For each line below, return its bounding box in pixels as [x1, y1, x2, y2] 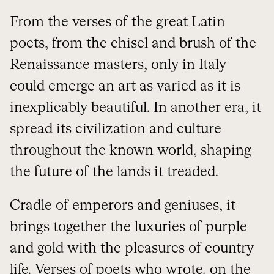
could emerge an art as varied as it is [10, 80, 240, 94]
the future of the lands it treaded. [10, 165, 218, 179]
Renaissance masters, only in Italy [10, 58, 226, 72]
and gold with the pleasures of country [10, 242, 254, 256]
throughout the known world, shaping [10, 144, 251, 158]
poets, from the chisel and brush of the [10, 37, 256, 51]
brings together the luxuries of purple [10, 220, 247, 234]
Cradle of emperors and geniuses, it [10, 199, 235, 213]
